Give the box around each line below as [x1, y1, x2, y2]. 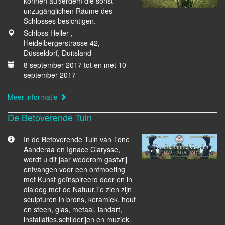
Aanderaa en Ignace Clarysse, [24, 144, 120, 154]
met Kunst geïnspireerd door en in [24, 174, 132, 184]
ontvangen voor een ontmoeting [24, 164, 125, 174]
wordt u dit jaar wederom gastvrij [24, 154, 127, 164]
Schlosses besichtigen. [24, 16, 96, 26]
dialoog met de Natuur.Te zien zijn [24, 184, 132, 194]
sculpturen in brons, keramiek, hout [24, 194, 136, 204]
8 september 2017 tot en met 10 [24, 60, 126, 70]
